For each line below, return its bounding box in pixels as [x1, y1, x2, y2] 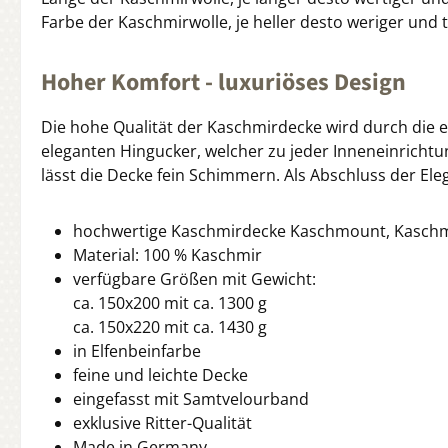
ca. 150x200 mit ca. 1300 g [73, 292, 267, 315]
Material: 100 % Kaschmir [73, 244, 262, 267]
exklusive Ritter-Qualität [73, 412, 252, 435]
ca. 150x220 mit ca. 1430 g [73, 316, 267, 339]
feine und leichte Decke [73, 364, 248, 387]
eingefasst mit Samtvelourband [73, 388, 309, 411]
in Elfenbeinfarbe [73, 340, 201, 363]
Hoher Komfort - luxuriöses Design [41, 65, 406, 101]
